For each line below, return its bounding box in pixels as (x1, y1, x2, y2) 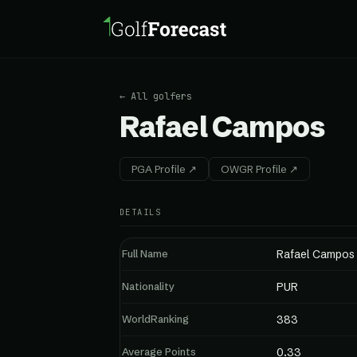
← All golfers (120, 90, 192, 103)
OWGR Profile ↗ (221, 163, 298, 175)
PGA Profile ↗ (131, 163, 197, 175)
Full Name (122, 247, 168, 260)
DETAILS (120, 206, 162, 218)
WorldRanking (122, 312, 189, 325)
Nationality (122, 280, 175, 292)
